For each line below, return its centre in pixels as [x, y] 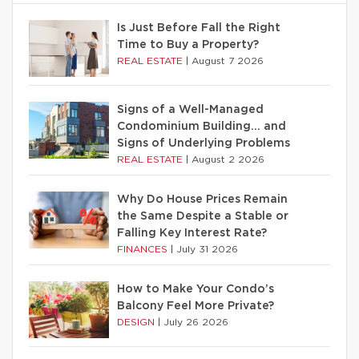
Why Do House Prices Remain [202, 200]
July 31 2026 [207, 249]
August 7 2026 [228, 61]
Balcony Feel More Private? [196, 306]
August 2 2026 [228, 159]
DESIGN [137, 322]
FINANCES [144, 249]
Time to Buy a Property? [188, 45]
